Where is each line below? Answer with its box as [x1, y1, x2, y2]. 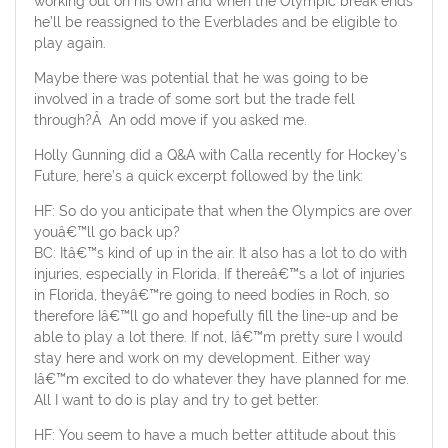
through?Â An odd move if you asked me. [33, 112, 307, 129]
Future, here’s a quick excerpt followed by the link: [33, 168, 363, 185]
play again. [33, 35, 106, 52]
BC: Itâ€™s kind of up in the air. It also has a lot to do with [33, 245, 407, 262]
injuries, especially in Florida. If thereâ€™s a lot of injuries [33, 266, 405, 283]
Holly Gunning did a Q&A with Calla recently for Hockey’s [33, 147, 407, 164]
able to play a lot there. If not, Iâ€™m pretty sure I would [33, 329, 403, 346]
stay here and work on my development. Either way [33, 350, 371, 367]
